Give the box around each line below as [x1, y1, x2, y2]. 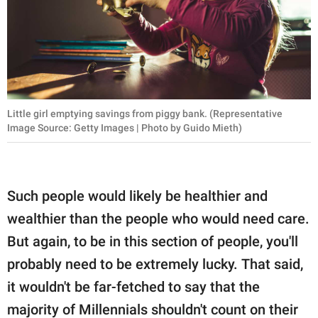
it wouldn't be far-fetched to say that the [7, 278, 260, 296]
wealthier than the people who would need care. [7, 210, 309, 228]
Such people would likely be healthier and [7, 187, 268, 205]
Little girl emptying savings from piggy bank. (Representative [7, 108, 283, 120]
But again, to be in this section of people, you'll [7, 233, 298, 251]
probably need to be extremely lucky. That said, [7, 256, 303, 273]
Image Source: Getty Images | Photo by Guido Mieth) [7, 122, 242, 134]
